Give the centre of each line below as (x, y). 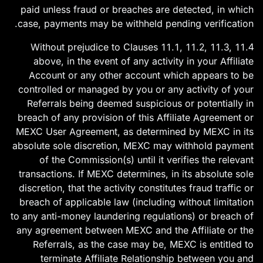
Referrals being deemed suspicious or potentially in (140, 103)
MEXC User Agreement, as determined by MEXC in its (135, 131)
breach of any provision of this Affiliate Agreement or (136, 117)
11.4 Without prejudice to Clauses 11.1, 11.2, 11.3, (131, 47)
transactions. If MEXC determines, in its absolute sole (136, 174)
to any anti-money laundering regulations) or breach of (132, 216)
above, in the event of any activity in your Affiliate (144, 61)
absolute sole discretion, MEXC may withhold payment (133, 146)
